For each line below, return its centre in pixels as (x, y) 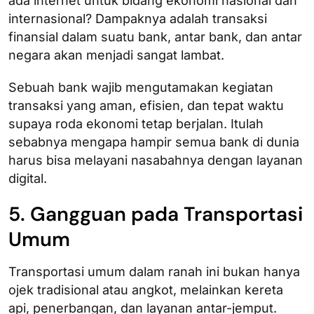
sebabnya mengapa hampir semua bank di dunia (154, 142)
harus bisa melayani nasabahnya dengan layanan (156, 160)
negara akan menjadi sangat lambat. (116, 55)
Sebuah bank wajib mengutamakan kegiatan (141, 87)
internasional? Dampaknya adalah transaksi (138, 18)
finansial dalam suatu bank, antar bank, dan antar (155, 36)
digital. (28, 178)
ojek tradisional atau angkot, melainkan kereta (146, 289)
